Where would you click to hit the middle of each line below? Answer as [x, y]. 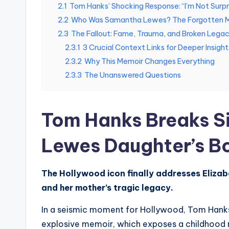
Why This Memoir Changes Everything [150, 62]
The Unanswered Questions [133, 75]
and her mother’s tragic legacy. [107, 188]
